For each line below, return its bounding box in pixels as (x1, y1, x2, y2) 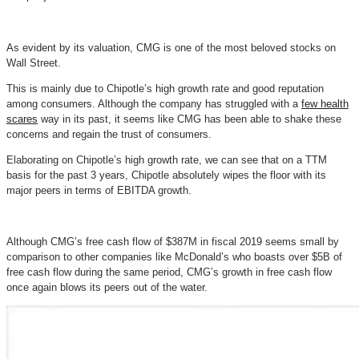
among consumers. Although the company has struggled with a (6, 97, 301, 110)
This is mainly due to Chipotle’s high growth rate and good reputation (6, 82, 324, 95)
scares (6, 112, 38, 125)
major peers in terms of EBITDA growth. (6, 184, 192, 196)
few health (301, 97, 349, 110)
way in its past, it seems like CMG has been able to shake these (38, 112, 341, 125)
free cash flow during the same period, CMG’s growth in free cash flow (6, 266, 332, 279)
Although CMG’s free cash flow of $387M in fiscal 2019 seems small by (6, 236, 339, 248)
